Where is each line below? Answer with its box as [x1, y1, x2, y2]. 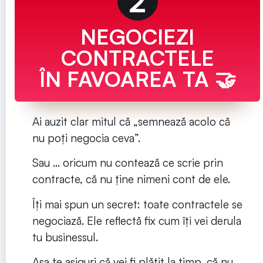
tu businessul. [32, 230, 101, 244]
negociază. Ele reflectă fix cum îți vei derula [32, 213, 241, 228]
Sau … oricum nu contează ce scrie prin [32, 156, 223, 170]
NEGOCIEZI [80, 23, 194, 50]
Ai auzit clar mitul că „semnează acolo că [32, 114, 230, 129]
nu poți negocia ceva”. [32, 131, 143, 146]
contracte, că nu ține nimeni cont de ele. [32, 172, 233, 187]
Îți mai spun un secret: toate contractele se [32, 197, 242, 211]
